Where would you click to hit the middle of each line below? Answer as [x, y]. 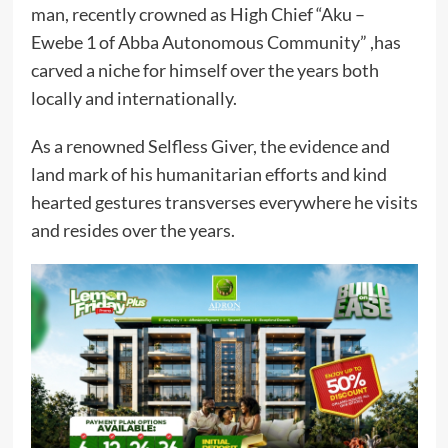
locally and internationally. [133, 98]
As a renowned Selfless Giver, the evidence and [210, 146]
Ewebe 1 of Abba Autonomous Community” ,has [215, 42]
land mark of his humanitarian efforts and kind [208, 174]
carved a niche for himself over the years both [204, 70]
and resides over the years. [132, 230]
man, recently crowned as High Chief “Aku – [197, 14]
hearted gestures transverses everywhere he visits [224, 202]
